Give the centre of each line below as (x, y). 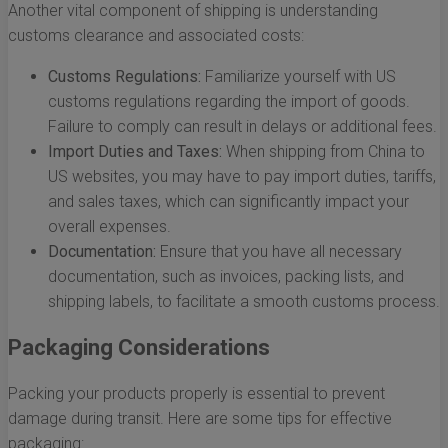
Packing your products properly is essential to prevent (196, 394)
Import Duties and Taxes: (135, 152)
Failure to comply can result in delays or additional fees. (242, 127)
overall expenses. (109, 227)
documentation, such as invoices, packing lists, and (226, 277)
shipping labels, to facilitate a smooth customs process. (244, 302)
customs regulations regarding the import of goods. (229, 102)
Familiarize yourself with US (298, 77)
